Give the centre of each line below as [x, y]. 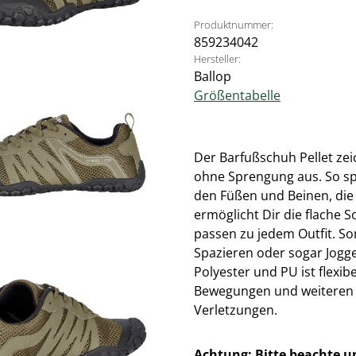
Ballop [213, 76]
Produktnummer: [234, 25]
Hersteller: [217, 59]
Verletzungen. [236, 310]
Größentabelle [237, 95]
